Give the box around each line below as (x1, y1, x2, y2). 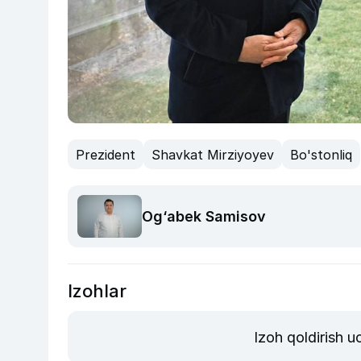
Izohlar (68, 280, 127, 302)
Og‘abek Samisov (142, 208, 266, 226)
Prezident (76, 146, 135, 163)
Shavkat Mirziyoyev (151, 146, 274, 163)
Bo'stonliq (290, 146, 352, 163)
